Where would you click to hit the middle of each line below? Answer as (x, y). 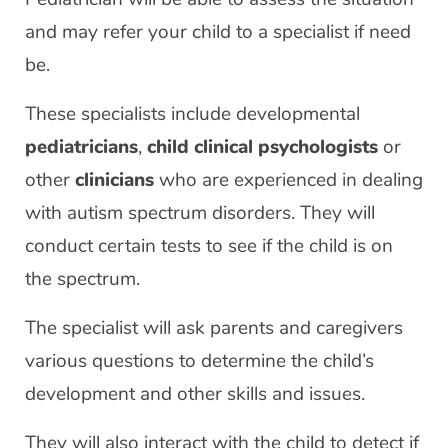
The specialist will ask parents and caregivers (214, 327)
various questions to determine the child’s (199, 360)
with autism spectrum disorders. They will (200, 212)
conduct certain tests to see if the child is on (209, 245)
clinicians (114, 179)
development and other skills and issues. (195, 393)
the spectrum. (82, 278)
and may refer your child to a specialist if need (218, 31)
